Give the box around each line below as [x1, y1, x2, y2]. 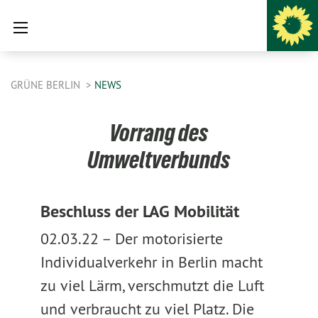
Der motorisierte [114, 229, 223, 248]
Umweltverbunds [87, 146, 231, 173]
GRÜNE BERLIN [11, 78, 83, 92]
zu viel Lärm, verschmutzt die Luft [40, 275, 264, 295]
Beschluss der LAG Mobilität [40, 200, 239, 222]
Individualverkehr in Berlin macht [40, 252, 263, 272]
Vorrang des [109, 119, 209, 146]
